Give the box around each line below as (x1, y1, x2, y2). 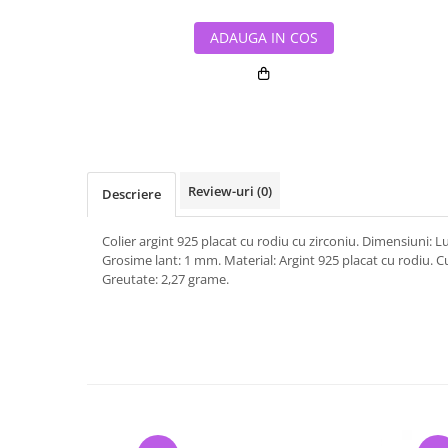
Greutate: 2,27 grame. (102, 270, 229, 288)
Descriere (102, 185, 161, 203)
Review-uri (188, 182, 257, 200)
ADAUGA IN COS (209, 28, 318, 47)
